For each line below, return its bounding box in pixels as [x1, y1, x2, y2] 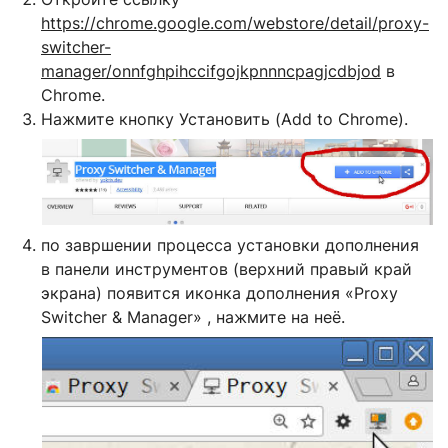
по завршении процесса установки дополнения [41, 234, 419, 255]
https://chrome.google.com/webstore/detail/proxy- [41, 13, 429, 33]
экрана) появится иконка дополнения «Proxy [41, 282, 398, 303]
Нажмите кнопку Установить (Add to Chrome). [41, 109, 408, 129]
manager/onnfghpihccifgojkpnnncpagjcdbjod [41, 61, 381, 81]
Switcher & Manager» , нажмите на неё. [41, 306, 345, 327]
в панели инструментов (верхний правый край [41, 258, 412, 279]
